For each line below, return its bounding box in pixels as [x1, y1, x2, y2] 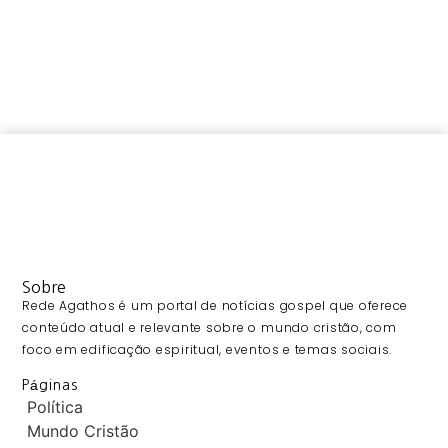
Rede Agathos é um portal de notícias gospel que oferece [22, 297, 409, 315]
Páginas [22, 377, 78, 392]
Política [27, 396, 84, 417]
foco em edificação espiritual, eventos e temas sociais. [22, 341, 393, 359]
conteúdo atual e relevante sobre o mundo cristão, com [22, 319, 397, 337]
